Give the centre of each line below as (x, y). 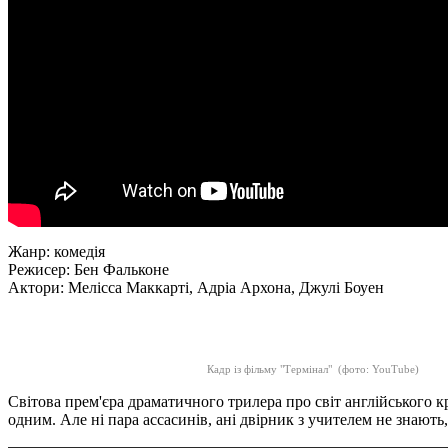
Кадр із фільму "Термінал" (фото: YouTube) (313, 369)
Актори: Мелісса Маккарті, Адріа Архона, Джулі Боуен (196, 287)
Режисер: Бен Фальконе (88, 269)
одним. (34, 420)
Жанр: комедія (56, 251)
